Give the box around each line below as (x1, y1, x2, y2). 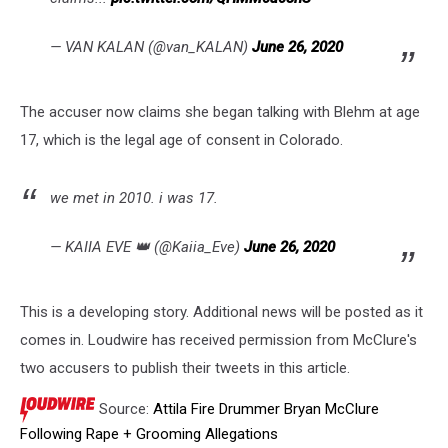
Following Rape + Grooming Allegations (20, 425, 278, 443)
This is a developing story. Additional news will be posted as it (20, 303, 423, 321)
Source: (95, 399, 153, 418)
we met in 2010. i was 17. (50, 189, 218, 207)
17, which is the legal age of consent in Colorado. (20, 131, 343, 149)
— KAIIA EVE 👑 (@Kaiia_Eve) (50, 238, 244, 256)
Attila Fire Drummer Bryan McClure (153, 399, 379, 418)
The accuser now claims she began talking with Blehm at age (20, 103, 420, 121)
